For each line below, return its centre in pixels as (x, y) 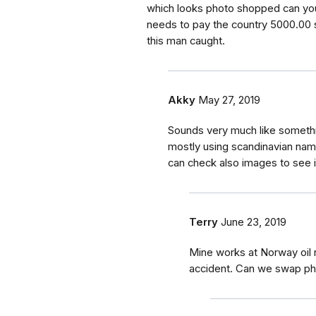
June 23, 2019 (254, 223)
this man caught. (186, 41)
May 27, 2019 (229, 101)
